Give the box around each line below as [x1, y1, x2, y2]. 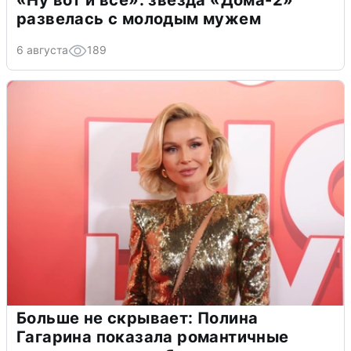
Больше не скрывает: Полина [16, 308, 259, 327]
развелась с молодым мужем [16, 9, 261, 28]
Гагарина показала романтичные [16, 327, 289, 346]
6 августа [16, 42, 68, 56]
